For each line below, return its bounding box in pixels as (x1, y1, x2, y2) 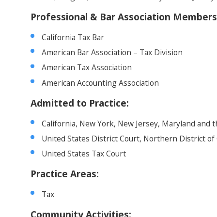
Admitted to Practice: (31, 96, 129, 109)
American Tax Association (42, 62, 132, 73)
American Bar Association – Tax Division (42, 47, 183, 58)
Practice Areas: (31, 168, 99, 181)
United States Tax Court (42, 148, 126, 159)
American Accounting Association (42, 77, 159, 88)
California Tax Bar (42, 32, 105, 43)
